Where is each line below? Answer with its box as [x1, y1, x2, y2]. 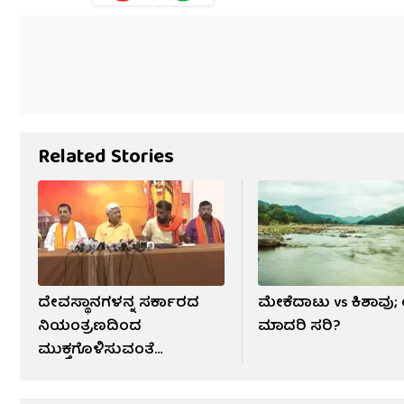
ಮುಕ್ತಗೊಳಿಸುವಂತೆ [38, 337, 154, 363]
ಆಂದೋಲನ [38, 361, 115, 387]
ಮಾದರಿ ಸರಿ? [258, 314, 342, 340]
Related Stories [38, 141, 174, 177]
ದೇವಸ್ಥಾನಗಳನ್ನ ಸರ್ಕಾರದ [38, 290, 199, 317]
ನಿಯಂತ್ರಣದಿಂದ [38, 314, 142, 340]
